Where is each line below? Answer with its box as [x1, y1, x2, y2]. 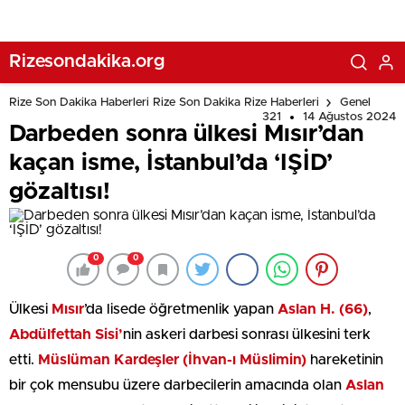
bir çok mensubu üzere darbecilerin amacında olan [9, 378, 345, 392]
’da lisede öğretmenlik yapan [84, 302, 278, 316]
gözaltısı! [9, 180, 110, 203]
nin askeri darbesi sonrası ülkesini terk [123, 327, 371, 342]
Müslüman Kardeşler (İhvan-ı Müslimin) [38, 353, 306, 367]
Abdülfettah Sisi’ [9, 327, 123, 342]
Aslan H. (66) [278, 302, 368, 316]
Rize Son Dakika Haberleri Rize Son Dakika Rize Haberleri [9, 97, 319, 109]
